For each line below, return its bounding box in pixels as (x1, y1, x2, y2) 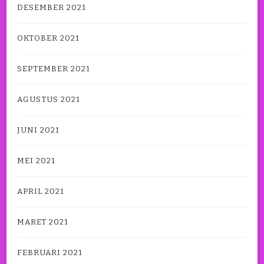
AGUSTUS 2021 (17, 95, 80, 105)
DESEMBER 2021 (17, 3, 86, 13)
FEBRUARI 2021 (17, 248, 82, 258)
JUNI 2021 (17, 126, 60, 136)
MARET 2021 (17, 217, 68, 227)
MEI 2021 (17, 156, 55, 166)
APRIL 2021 (17, 187, 64, 197)
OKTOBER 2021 (17, 34, 80, 44)
